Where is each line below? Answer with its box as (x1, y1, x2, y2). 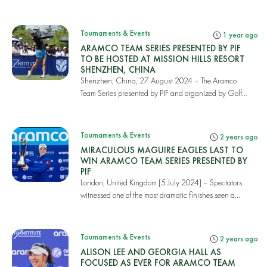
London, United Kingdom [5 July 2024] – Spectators (80, 177, 242, 188)
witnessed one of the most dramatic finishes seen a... (80, 190, 240, 200)
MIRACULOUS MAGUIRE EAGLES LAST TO (80, 144, 243, 156)
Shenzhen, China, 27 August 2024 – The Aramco (80, 75, 237, 86)
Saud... (80, 100, 103, 111)
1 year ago (221, 30, 258, 40)
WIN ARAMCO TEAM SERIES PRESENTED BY (80, 155, 247, 166)
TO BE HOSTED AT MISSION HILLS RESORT (80, 53, 244, 64)
